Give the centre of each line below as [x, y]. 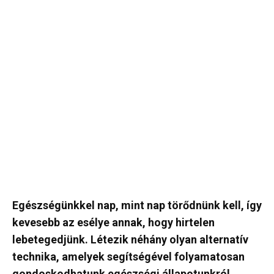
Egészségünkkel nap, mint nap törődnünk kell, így [137, 205]
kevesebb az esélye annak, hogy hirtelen [113, 222]
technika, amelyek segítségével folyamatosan [128, 257]
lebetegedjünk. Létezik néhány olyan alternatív [130, 239]
